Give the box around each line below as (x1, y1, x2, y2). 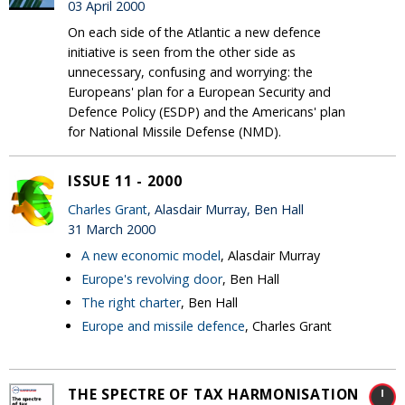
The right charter (81, 294, 181, 312)
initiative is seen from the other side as (68, 43, 296, 61)
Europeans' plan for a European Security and (68, 83, 331, 101)
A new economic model (81, 247, 221, 265)
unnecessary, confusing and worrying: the (68, 63, 313, 81)
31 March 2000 (68, 221, 155, 239)
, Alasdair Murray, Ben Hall (147, 201, 304, 219)
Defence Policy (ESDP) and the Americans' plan (68, 103, 345, 121)
